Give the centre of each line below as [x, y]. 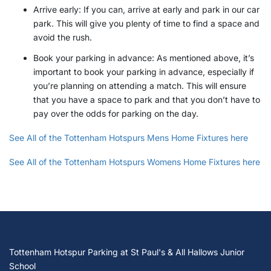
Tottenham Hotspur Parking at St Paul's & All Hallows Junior [127, 252]
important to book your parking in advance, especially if [144, 72]
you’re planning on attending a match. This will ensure [140, 86]
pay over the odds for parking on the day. [116, 114]
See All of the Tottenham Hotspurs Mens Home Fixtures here [129, 138]
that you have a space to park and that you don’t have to [147, 100]
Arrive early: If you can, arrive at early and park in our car [146, 10]
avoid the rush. [63, 38]
